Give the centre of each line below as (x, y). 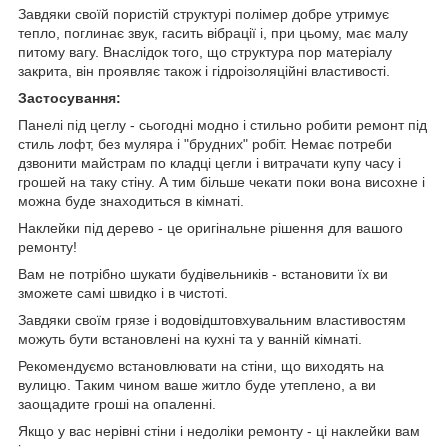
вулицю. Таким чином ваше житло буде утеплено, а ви (197, 385)
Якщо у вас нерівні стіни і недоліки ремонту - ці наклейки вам (219, 431)
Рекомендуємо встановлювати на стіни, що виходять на (201, 366)
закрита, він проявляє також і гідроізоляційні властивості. (204, 71)
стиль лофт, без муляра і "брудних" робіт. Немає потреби (205, 144)
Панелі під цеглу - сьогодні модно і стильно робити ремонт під (222, 125)
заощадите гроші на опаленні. (117, 404)
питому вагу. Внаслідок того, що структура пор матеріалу (205, 52)
